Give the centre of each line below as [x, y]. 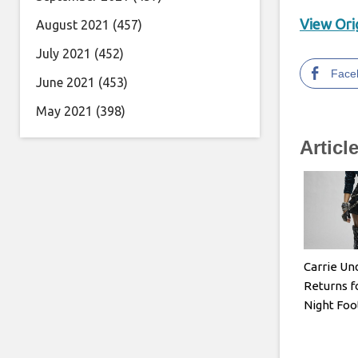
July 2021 [64, 54]
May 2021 [64, 111]
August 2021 [73, 25]
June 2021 [66, 82]
